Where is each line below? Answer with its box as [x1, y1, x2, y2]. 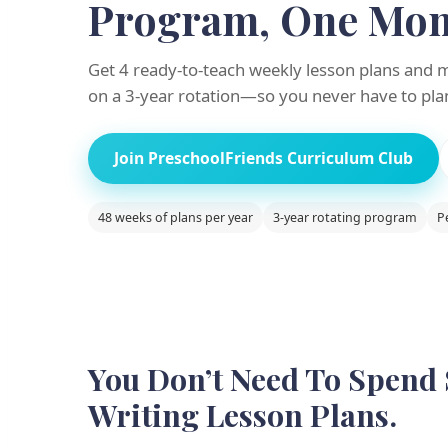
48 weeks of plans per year [98, 208, 253, 226]
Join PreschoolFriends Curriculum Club [114, 146, 413, 169]
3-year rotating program [273, 208, 417, 226]
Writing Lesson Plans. [88, 393, 397, 435]
